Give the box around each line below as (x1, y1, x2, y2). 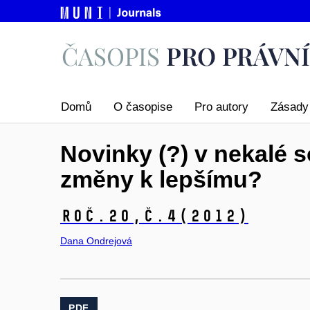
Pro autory (194, 100, 248, 114)
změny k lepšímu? (60, 166, 262, 193)
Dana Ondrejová (60, 235, 132, 246)
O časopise (113, 100, 172, 114)
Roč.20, (60, 205, 143, 226)
